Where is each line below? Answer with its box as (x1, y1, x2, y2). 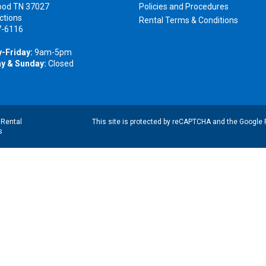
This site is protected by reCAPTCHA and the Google (91, 118, 264, 126)
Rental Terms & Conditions (139, 15, 238, 26)
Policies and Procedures (139, 2, 229, 12)
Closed (46, 59, 74, 69)
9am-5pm (33, 47, 72, 58)
